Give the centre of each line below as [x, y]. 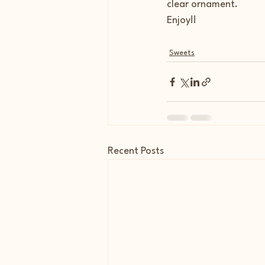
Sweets [182, 53]
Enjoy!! [182, 21]
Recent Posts [136, 151]
